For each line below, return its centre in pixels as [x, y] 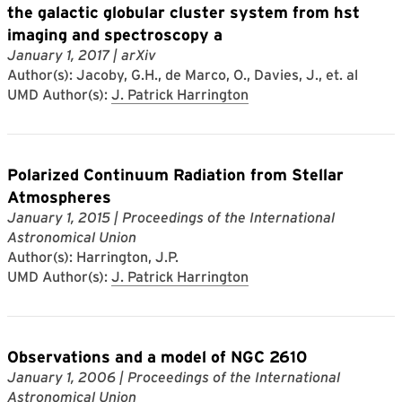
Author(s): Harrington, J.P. [93, 257]
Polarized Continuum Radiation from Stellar [175, 174]
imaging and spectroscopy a [115, 34]
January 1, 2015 [59, 217]
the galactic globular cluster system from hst [184, 12]
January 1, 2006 [61, 377]
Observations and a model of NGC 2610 [157, 356]
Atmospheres [59, 197]
